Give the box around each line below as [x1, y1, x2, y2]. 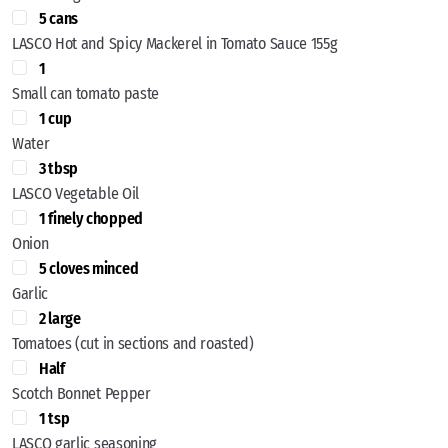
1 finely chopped [39, 208, 143, 228]
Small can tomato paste [12, 83, 159, 103]
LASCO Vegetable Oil [12, 183, 139, 203]
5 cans [39, 8, 79, 28]
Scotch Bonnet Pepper [12, 383, 151, 403]
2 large [39, 308, 81, 328]
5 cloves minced [39, 258, 139, 278]
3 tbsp [39, 158, 79, 178]
